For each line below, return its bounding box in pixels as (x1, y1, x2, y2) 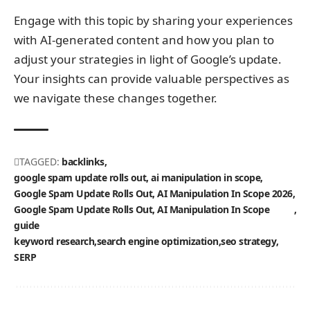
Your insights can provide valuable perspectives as (14, 70, 289, 86)
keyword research (14, 234, 94, 248)
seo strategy (221, 234, 276, 248)
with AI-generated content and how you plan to (14, 31, 274, 48)
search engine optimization (96, 234, 219, 248)
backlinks (62, 154, 104, 168)
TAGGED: (19, 154, 60, 168)
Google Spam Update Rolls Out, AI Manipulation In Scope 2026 (14, 186, 293, 200)
